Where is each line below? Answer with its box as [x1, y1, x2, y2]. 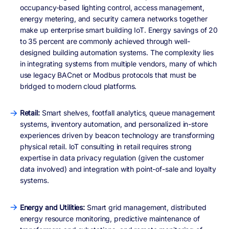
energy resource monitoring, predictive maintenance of [19, 214, 200, 223]
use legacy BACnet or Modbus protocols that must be [19, 70, 197, 79]
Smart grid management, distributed [86, 202, 207, 212]
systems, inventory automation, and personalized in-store [19, 120, 208, 129]
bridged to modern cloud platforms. [19, 81, 137, 90]
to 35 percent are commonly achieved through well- [19, 36, 190, 45]
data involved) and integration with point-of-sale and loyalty [19, 165, 216, 174]
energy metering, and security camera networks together [19, 14, 208, 23]
